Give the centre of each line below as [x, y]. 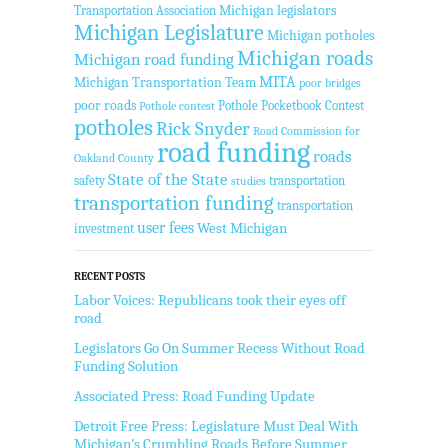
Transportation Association [145, 10]
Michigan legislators [277, 10]
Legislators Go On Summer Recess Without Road [219, 347]
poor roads [105, 105]
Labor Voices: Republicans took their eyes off [210, 299]
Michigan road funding [154, 59]
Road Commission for [306, 130]
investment [104, 228]
